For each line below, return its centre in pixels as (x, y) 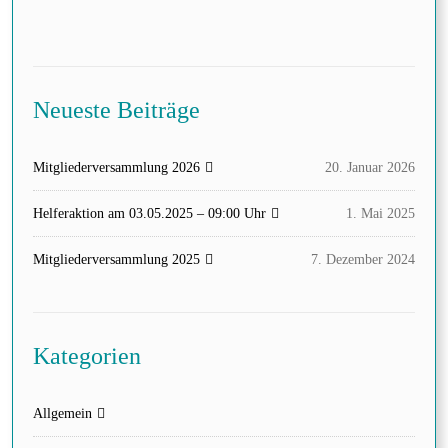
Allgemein (62, 414)
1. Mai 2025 (380, 214)
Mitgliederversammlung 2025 (116, 260)
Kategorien (87, 356)
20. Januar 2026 (370, 168)
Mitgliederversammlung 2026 (116, 168)
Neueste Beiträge (116, 110)
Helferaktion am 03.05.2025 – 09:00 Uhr (149, 214)
